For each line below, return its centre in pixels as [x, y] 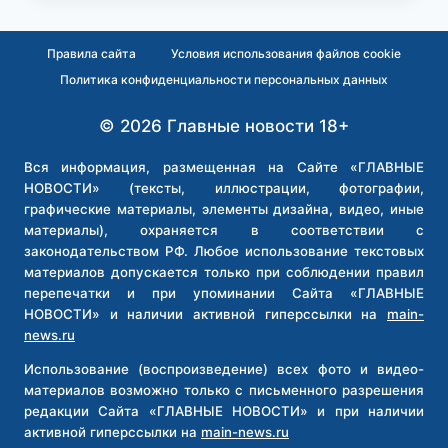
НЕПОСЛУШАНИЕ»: [242, 19]
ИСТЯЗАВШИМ [225, 103]
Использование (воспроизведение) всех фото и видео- [224, 369]
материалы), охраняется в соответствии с [224, 230]
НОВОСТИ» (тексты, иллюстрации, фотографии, [224, 188]
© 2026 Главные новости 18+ [224, 126]
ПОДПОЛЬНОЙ [225, 166]
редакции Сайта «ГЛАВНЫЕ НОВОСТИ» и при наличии [224, 411]
